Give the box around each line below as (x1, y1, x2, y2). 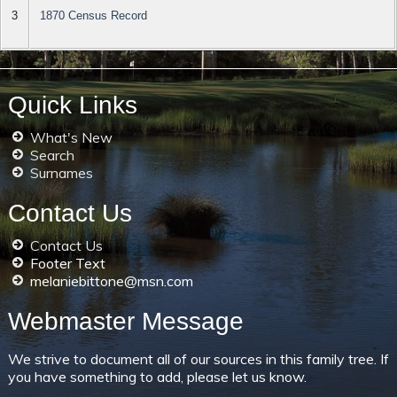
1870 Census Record (40, 8, 148, 22)
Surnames (29, 164, 93, 183)
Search (29, 146, 74, 165)
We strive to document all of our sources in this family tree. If (7, 350, 389, 369)
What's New (29, 128, 113, 147)
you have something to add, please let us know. (7, 368, 307, 386)
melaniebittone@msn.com (29, 272, 193, 291)
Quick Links (7, 91, 137, 120)
